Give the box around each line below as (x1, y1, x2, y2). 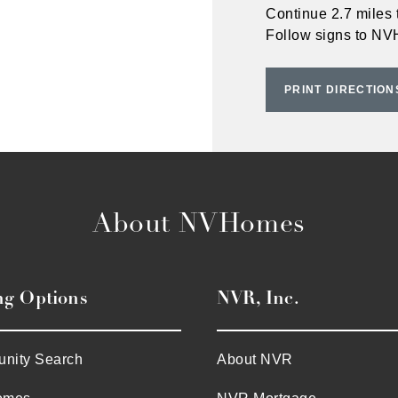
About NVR (217, 352, 293, 367)
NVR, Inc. (217, 287, 299, 309)
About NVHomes (92, 207, 306, 240)
